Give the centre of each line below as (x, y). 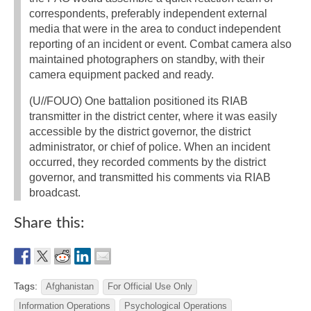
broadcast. (55, 193)
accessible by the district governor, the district (140, 132)
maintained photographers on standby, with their (147, 60)
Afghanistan (70, 287)
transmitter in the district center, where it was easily (153, 117)
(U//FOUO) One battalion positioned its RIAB (138, 101)
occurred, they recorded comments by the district (148, 162)
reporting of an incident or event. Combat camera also (160, 44)
